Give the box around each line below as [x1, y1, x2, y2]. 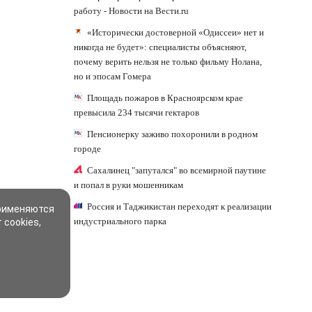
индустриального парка [74, 216, 166, 226]
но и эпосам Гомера [74, 71, 151, 81]
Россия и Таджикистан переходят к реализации [87, 201, 272, 212]
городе [74, 143, 101, 154]
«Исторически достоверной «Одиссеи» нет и [87, 27, 264, 38]
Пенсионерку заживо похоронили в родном [87, 129, 258, 139]
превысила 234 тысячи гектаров [74, 107, 199, 118]
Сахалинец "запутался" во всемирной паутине [87, 165, 266, 175]
